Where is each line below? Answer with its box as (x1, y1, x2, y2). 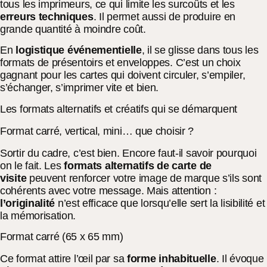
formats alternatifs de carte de (64, 159, 212, 172)
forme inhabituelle (127, 253, 216, 265)
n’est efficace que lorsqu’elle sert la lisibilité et (57, 197, 265, 209)
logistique (15, 44, 67, 57)
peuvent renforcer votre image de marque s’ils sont (26, 172, 262, 184)
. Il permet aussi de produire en (93, 10, 236, 23)
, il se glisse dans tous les (141, 44, 259, 57)
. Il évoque (216, 253, 264, 265)
